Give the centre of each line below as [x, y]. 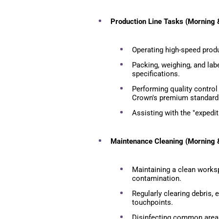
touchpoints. [153, 202]
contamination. [157, 178]
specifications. [156, 74]
